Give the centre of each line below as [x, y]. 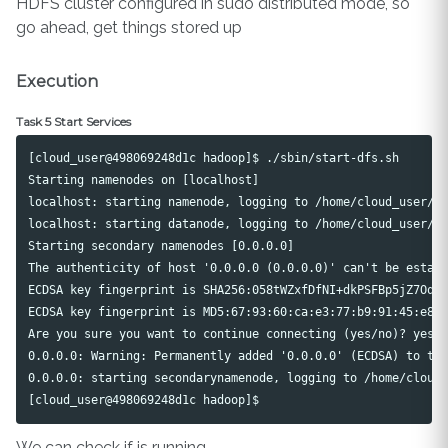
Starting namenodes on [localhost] [144, 180]
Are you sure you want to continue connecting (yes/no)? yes [231, 334]
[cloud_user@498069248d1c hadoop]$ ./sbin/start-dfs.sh [214, 158]
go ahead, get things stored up [129, 27]
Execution [57, 81]
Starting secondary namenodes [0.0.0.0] [161, 246]
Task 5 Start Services [73, 121]
